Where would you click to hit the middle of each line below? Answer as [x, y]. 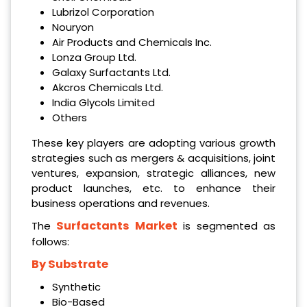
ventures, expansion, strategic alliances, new [153, 173]
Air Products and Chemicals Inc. [132, 42]
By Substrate [70, 265]
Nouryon [73, 27]
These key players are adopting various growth [153, 143]
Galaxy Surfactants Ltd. [111, 73]
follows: [50, 242]
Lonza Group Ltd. [94, 58]
